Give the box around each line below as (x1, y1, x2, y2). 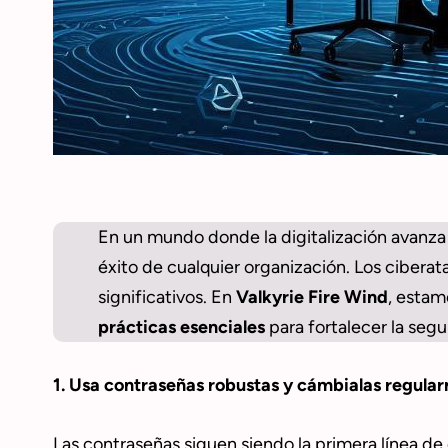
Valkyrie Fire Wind (235, 286, 388, 309)
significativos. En (97, 286, 236, 309)
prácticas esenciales (97, 316, 265, 339)
